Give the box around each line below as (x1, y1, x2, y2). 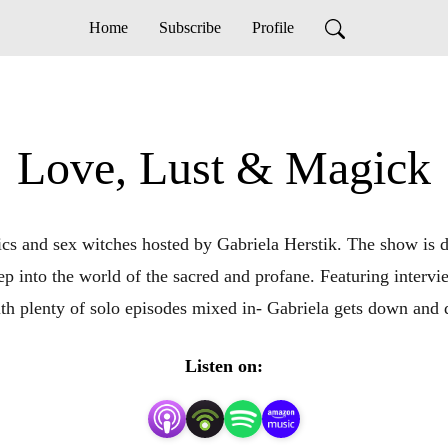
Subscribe (158, 19, 221, 36)
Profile (251, 19, 294, 36)
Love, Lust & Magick (17, 141, 431, 194)
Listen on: (185, 356, 263, 376)
